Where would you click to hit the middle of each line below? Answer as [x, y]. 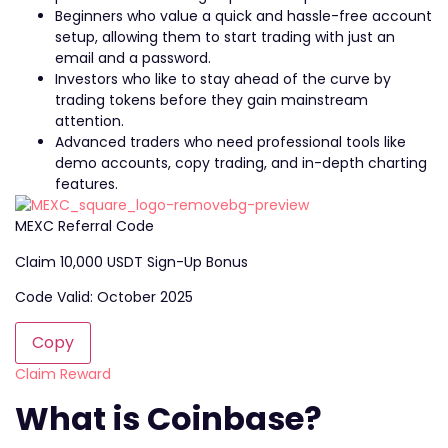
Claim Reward [63, 374]
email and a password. [133, 58]
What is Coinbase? [168, 418]
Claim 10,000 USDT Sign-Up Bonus [131, 261]
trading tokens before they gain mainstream [211, 100]
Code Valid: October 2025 [104, 296]
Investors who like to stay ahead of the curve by [223, 79]
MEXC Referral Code [84, 226]
